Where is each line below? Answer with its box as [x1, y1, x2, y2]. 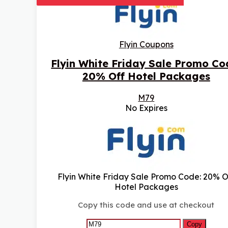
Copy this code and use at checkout [78, 200, 215, 210]
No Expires [125, 103, 167, 113]
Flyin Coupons [119, 39, 174, 50]
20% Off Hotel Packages [82, 70, 210, 83]
